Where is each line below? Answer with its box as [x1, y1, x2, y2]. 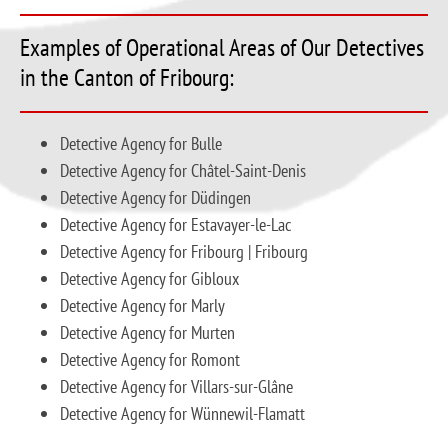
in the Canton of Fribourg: [20, 62, 234, 94]
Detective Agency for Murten [60, 321, 235, 345]
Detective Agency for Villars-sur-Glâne [60, 375, 293, 399]
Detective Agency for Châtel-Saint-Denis [60, 159, 306, 183]
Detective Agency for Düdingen [60, 186, 251, 210]
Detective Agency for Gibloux [60, 267, 239, 291]
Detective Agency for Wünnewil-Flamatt [60, 402, 305, 426]
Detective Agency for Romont [60, 348, 240, 372]
